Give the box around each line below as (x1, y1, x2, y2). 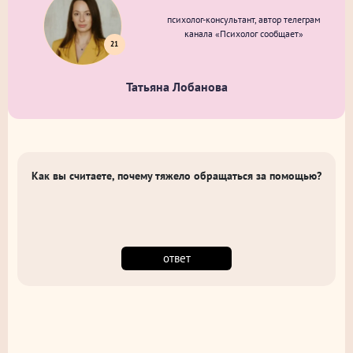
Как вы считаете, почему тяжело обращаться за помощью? (32, 169, 321, 183)
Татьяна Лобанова (125, 78, 228, 95)
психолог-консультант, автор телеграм (166, 13, 321, 25)
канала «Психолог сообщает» (184, 27, 303, 39)
